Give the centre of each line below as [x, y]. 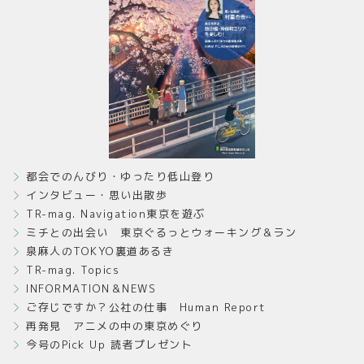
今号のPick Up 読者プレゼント [110, 344]
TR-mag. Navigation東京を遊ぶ [116, 213]
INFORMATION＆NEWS [91, 288]
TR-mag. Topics [73, 269]
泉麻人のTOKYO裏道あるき [100, 251]
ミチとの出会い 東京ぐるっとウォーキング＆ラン [162, 232]
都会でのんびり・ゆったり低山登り [121, 176]
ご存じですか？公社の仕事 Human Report [146, 307]
